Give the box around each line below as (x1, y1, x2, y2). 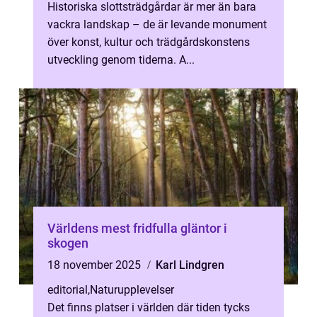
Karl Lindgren (156, 258, 224, 272)
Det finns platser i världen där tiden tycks (47, 301, 250, 314)
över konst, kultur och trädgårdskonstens (47, 35, 250, 49)
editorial (47, 283, 88, 296)
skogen (47, 236, 88, 250)
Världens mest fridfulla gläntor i (47, 221, 227, 236)
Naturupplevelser (90, 283, 174, 296)
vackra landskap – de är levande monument (47, 18, 267, 31)
